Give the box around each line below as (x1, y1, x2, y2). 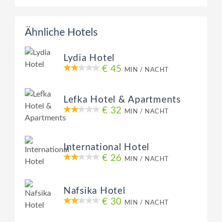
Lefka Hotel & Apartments (63, 95, 181, 105)
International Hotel (63, 143, 150, 153)
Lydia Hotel (63, 54, 115, 63)
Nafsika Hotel (63, 186, 125, 196)
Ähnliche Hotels (25, 27, 98, 38)
